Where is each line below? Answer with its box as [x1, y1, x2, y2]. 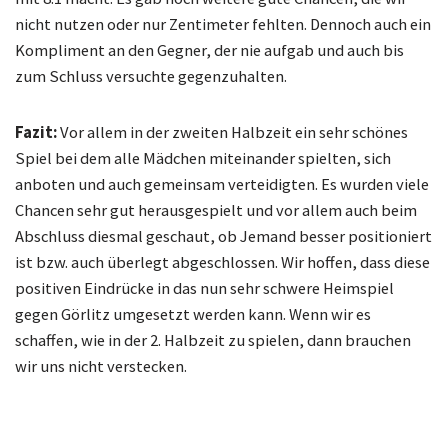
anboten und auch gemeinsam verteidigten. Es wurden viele [15, 174, 429, 195]
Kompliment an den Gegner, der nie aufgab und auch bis [15, 40, 404, 61]
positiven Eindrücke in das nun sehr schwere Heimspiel [15, 278, 394, 299]
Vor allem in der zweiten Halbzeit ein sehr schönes [57, 122, 408, 143]
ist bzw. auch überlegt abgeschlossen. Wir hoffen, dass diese [15, 252, 430, 273]
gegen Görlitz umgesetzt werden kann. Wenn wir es [15, 304, 371, 325]
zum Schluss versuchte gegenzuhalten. [15, 66, 287, 87]
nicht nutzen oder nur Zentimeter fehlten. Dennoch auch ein [15, 14, 431, 35]
